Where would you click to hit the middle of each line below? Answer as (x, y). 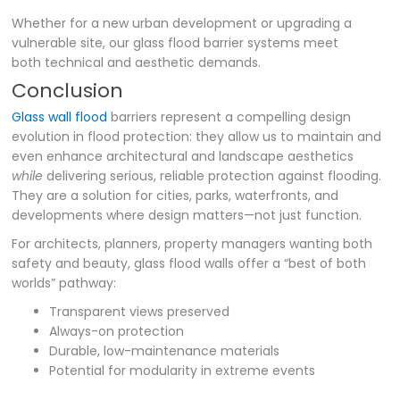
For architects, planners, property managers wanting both (192, 243)
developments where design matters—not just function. (187, 215)
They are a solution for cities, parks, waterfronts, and (175, 195)
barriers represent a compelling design (229, 117)
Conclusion (68, 90)
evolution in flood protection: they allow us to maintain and (197, 136)
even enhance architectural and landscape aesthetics (183, 156)
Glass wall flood (60, 117)
